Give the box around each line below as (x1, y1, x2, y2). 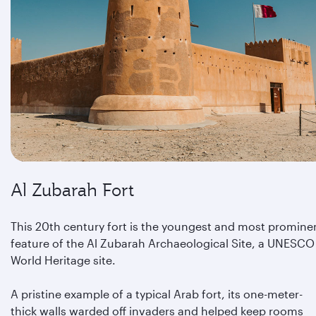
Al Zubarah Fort (11, 178, 134, 201)
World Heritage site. (11, 253, 116, 267)
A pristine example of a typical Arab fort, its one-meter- (11, 287, 303, 300)
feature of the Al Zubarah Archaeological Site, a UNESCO (11, 236, 315, 250)
